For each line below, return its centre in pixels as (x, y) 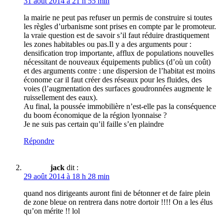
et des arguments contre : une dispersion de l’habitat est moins (119, 71)
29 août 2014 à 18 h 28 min (67, 176)
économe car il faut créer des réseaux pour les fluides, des (113, 79)
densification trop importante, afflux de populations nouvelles (119, 53)
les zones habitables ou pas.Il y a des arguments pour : (108, 44)
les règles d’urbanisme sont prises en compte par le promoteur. (120, 26)
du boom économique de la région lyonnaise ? (95, 115)
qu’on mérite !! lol (52, 211)
